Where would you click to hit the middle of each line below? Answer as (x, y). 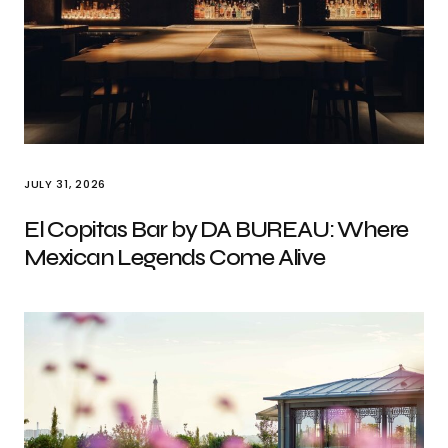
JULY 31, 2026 (65, 184)
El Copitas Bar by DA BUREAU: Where (216, 229)
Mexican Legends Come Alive (174, 257)
